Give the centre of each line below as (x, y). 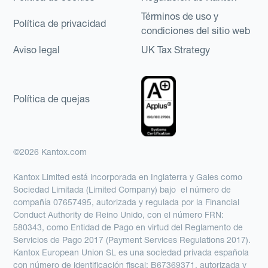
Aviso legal (37, 49)
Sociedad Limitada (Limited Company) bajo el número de (122, 189)
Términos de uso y (180, 16)
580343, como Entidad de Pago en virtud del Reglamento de (128, 227)
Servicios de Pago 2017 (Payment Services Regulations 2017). (132, 240)
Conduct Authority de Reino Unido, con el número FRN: (119, 214)
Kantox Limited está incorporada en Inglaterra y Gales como (128, 177)
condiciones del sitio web (196, 30)
